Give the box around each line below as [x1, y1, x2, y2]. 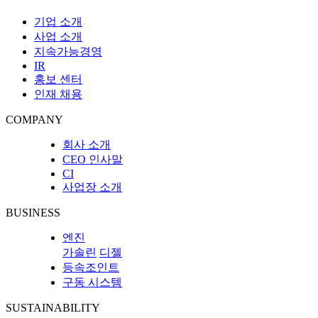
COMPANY [6, 114, 63, 126]
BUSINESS [6, 207, 60, 219]
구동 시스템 [62, 276, 122, 289]
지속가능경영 [34, 45, 102, 58]
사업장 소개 [62, 181, 122, 194]
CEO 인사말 [62, 153, 123, 166]
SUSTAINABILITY [6, 302, 100, 314]
